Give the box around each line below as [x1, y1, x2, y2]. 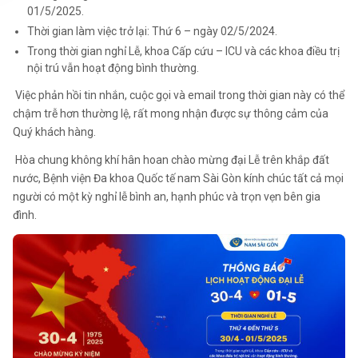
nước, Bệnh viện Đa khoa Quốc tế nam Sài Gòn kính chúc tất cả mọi [13, 172, 344, 185]
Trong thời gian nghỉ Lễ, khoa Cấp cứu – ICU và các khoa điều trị [27, 45, 340, 58]
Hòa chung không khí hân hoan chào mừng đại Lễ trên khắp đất [13, 153, 329, 166]
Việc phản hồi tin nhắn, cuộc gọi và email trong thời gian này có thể [13, 89, 344, 101]
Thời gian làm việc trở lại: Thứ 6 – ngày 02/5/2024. [27, 25, 277, 38]
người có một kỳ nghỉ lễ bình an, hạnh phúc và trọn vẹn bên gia [13, 190, 320, 203]
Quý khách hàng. [13, 125, 96, 138]
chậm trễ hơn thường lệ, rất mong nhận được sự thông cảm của [13, 107, 328, 120]
